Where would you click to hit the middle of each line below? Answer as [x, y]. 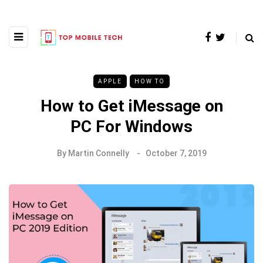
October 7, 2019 [176, 153]
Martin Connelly [98, 153]
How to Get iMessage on [131, 106]
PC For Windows [131, 126]
